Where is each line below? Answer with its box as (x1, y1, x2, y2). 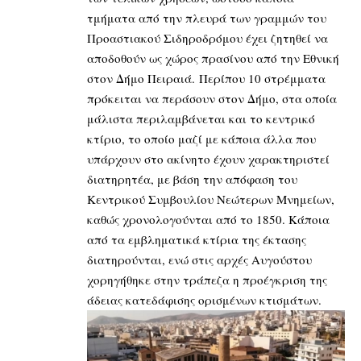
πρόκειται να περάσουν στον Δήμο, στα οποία (87, 89, 337, 106)
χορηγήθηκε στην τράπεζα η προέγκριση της (87, 271, 327, 288)
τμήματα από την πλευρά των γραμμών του (87, 9, 326, 26)
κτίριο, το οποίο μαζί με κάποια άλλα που (87, 130, 316, 147)
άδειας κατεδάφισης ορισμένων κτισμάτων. (87, 291, 322, 308)
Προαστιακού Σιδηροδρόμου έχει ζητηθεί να (87, 29, 328, 46)
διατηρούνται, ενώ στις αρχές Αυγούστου (87, 251, 312, 268)
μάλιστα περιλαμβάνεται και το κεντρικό (87, 110, 315, 127)
